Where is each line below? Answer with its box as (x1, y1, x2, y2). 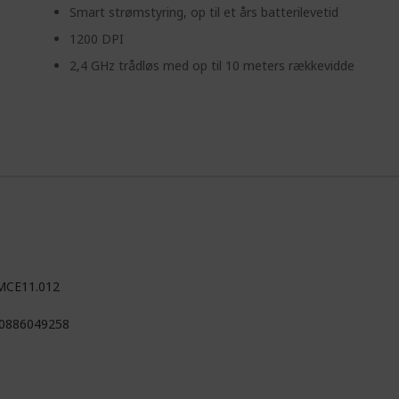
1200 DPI (69, 30, 125, 47)
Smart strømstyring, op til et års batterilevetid (69, 4, 339, 20)
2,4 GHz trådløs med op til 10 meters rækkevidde (69, 57, 355, 74)
